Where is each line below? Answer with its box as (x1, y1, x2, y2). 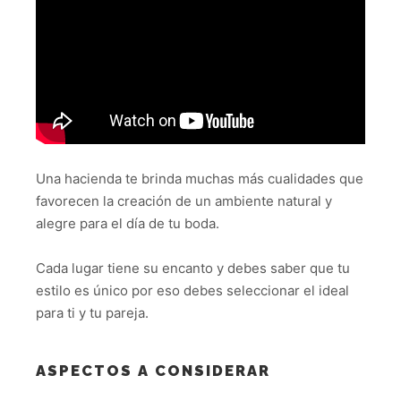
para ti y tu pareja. (36, 304, 149, 322)
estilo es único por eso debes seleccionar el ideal (36, 282, 349, 300)
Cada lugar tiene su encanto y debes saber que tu (36, 260, 350, 277)
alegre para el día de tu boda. (36, 214, 219, 232)
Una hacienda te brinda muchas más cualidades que (36, 169, 363, 187)
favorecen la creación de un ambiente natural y (36, 192, 332, 209)
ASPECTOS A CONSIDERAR (36, 361, 270, 380)
